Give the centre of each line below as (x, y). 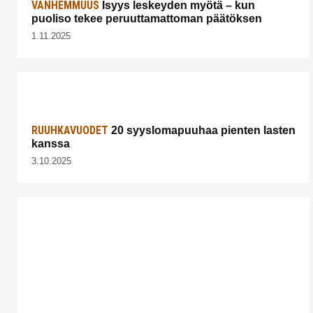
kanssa (51, 144)
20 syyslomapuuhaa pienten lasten (202, 131)
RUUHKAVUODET (70, 131)
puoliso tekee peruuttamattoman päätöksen (147, 19)
